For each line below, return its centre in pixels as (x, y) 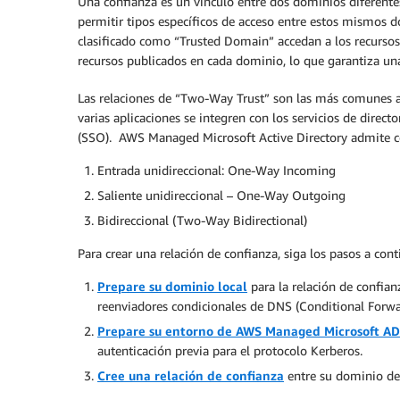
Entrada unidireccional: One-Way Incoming (217, 170)
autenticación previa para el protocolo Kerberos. (230, 350)
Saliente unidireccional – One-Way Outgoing (221, 195)
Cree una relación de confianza (191, 375)
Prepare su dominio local (172, 286)
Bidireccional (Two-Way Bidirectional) (202, 220)
